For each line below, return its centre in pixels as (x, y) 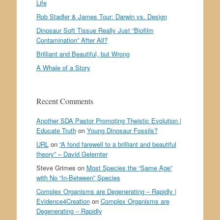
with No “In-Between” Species (78, 178)
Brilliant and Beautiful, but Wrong (83, 54)
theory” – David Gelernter (72, 154)
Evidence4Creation (63, 201)
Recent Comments (65, 101)
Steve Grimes (56, 168)
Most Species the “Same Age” (129, 168)
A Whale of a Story (63, 68)
